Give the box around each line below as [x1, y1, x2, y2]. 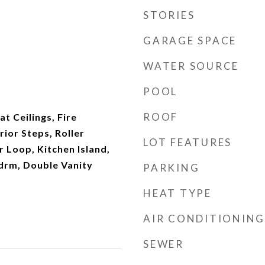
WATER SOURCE [143, 60, 239, 72]
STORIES [143, 9, 195, 21]
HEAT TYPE [143, 187, 212, 199]
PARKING [143, 161, 200, 174]
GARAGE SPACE [143, 34, 237, 47]
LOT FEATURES [143, 136, 232, 148]
